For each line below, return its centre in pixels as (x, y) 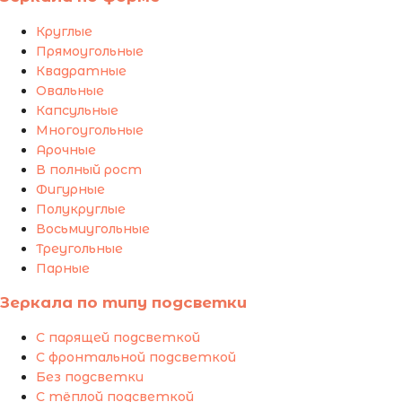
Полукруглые (81, 210)
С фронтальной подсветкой (136, 358)
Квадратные (81, 71)
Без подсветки (90, 377)
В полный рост (89, 170)
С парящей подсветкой (118, 338)
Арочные (66, 150)
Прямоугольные (90, 52)
